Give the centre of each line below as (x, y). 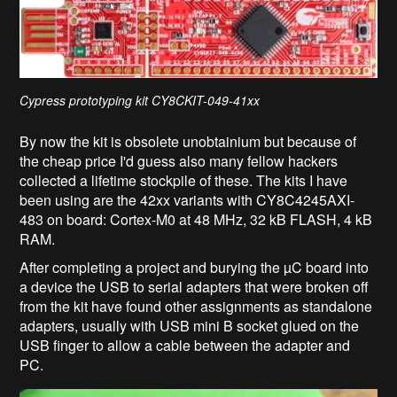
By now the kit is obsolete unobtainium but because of (188, 142)
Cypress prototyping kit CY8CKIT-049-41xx (140, 101)
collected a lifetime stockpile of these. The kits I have (184, 181)
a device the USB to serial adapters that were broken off (195, 287)
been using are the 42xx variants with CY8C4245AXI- (187, 200)
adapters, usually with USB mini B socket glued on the (190, 326)
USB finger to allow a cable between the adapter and (185, 346)
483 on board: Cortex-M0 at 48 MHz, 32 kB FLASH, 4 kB (196, 220)
